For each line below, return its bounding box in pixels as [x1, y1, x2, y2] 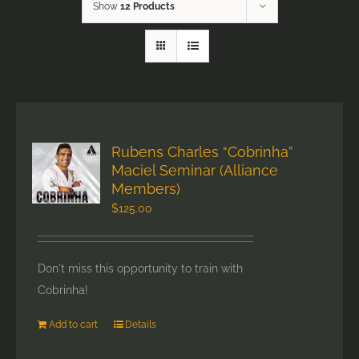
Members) [111, 180, 181, 198]
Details [125, 319, 157, 331]
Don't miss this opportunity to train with [38, 262, 244, 276]
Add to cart [49, 319, 99, 331]
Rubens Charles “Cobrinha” [111, 143, 294, 161]
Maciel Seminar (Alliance [111, 162, 279, 179]
